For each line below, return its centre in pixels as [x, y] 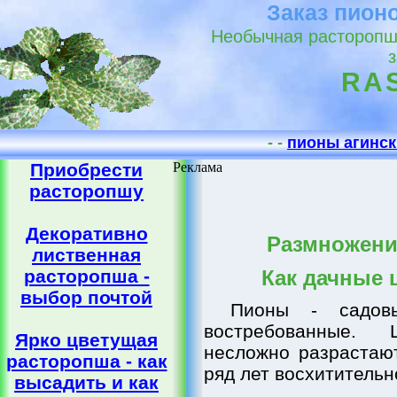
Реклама [198, 167]
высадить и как [86, 382]
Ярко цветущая [86, 340]
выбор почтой [86, 297]
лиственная [86, 255]
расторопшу [86, 191]
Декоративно [86, 234]
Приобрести [86, 170]
